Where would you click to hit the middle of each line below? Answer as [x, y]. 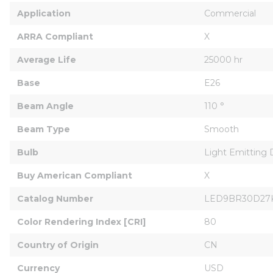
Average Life [47, 59]
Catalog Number [55, 198]
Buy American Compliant [75, 175]
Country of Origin [58, 245]
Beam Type [44, 129]
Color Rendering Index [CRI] [81, 222]
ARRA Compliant [55, 36]
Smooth [222, 129]
